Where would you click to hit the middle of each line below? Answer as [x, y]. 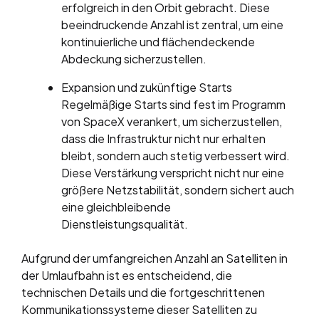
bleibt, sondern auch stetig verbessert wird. [176, 155]
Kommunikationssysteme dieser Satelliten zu [139, 309]
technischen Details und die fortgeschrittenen [143, 292]
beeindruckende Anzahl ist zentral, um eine [172, 24]
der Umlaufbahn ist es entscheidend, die [127, 275]
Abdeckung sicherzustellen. [134, 58]
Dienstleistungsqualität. [125, 224]
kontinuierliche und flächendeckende [158, 41]
